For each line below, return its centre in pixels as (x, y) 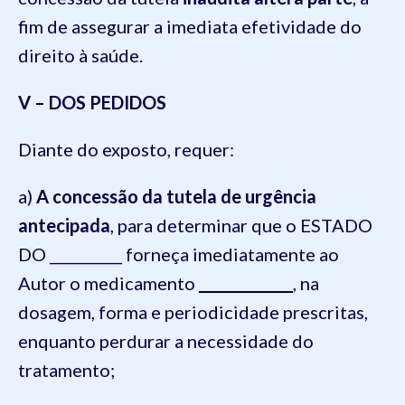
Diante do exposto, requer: (126, 149)
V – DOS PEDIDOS (92, 102)
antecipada (64, 225)
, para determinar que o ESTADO (241, 225)
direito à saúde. (80, 55)
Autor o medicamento (108, 283)
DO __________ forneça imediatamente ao (179, 254)
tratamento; (66, 370)
